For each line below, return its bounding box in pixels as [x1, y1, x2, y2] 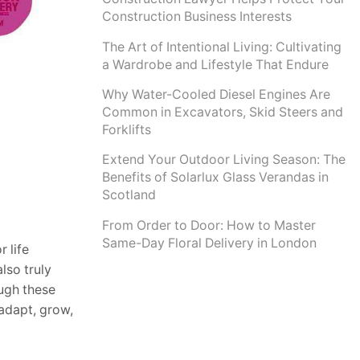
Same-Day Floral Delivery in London [102, 235, 317, 251]
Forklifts [102, 122, 151, 137]
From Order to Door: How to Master [102, 217, 316, 233]
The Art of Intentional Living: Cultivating [102, 39, 342, 55]
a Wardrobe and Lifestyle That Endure [102, 56, 329, 72]
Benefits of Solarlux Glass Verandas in [102, 170, 329, 186]
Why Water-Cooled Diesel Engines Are [102, 87, 330, 102]
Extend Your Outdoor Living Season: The [102, 152, 346, 168]
